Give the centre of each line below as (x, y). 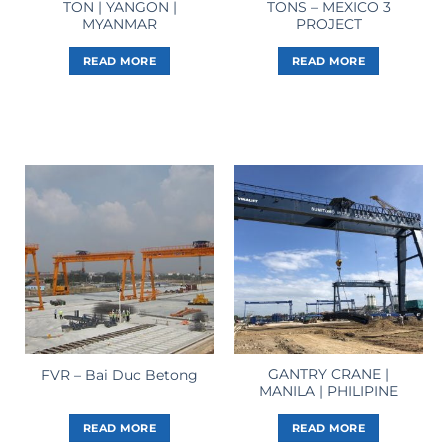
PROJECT (328, 23)
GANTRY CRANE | (328, 374)
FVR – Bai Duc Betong (119, 374)
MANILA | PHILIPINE (328, 391)
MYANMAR (119, 23)
